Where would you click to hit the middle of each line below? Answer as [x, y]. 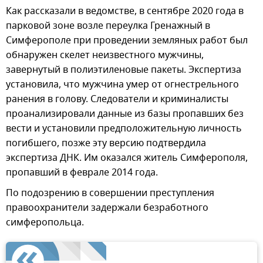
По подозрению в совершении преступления [110, 193]
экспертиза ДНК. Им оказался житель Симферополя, [127, 158]
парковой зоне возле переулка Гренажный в [108, 26]
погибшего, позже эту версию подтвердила [106, 144]
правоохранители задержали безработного [107, 208]
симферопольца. [45, 223]
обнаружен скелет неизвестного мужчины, [105, 55]
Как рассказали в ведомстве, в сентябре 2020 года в [125, 11]
